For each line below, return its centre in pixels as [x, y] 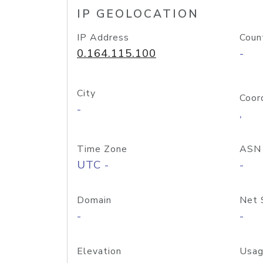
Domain [94, 200]
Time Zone [102, 149]
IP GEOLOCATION [138, 14]
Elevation [99, 251]
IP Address [103, 38]
